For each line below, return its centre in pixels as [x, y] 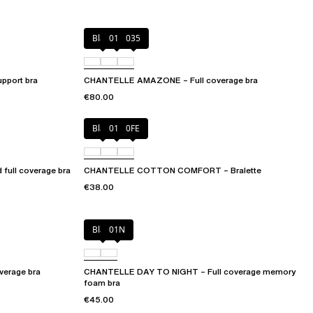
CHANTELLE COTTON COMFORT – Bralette [173, 170]
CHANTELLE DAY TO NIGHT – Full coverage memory [190, 272]
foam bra [102, 283]
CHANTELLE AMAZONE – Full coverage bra [171, 80]
